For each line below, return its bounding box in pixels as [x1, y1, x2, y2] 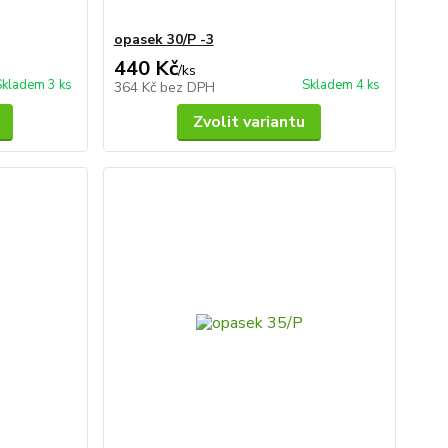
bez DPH [159, 78, 215, 97]
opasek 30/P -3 [113, 30, 214, 49]
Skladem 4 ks [301, 76, 380, 94]
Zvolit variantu [193, 111, 306, 133]
